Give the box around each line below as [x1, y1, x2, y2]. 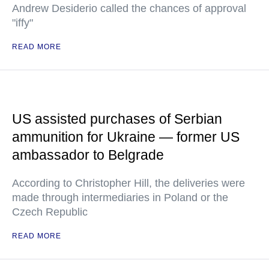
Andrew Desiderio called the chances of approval [12, 2, 246, 14]
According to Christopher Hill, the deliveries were [12, 177, 245, 189]
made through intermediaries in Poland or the [12, 192, 228, 204]
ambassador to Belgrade [12, 147, 164, 163]
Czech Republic [12, 206, 88, 218]
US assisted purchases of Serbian [12, 111, 222, 127]
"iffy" [12, 17, 33, 29]
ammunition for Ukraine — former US [12, 129, 240, 145]
